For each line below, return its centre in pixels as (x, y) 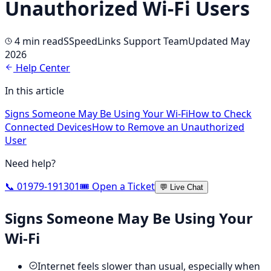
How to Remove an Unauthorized (168, 127)
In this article (34, 90)
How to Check (220, 113)
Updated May (219, 41)
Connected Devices (48, 127)
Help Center (42, 67)
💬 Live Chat (181, 187)
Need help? (30, 163)
